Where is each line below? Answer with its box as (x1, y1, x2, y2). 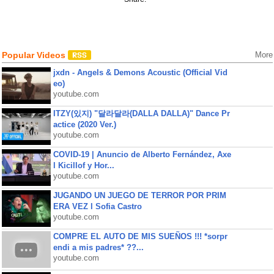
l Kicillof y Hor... (53, 161, 114, 170)
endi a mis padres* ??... (53, 243, 144, 252)
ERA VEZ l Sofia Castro (53, 202, 142, 211)
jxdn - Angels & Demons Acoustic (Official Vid (53, 68, 228, 77)
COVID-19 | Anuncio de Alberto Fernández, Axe (53, 150, 231, 159)
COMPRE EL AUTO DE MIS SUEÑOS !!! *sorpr (53, 232, 228, 241)
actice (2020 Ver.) (53, 120, 116, 129)
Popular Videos (1, 50, 68, 60)
